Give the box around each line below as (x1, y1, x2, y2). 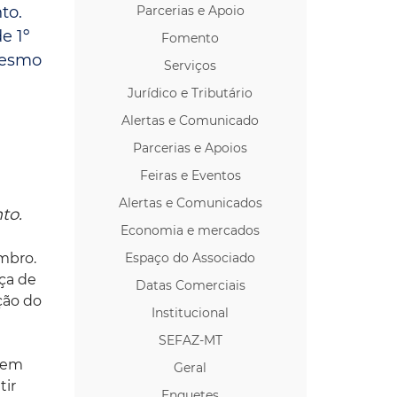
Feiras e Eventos (139, 167, 241, 183)
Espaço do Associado (125, 249, 256, 266)
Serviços (164, 57, 217, 74)
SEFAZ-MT (158, 331, 222, 348)
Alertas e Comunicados (118, 194, 262, 211)
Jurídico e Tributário (128, 84, 253, 101)
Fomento (161, 29, 220, 46)
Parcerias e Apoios (133, 139, 248, 156)
